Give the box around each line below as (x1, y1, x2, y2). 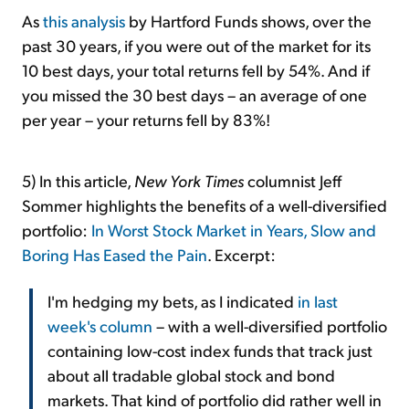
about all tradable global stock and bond (47, 363, 335, 385)
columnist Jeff (244, 169, 341, 191)
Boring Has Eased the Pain (22, 243, 207, 265)
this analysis (43, 9, 125, 31)
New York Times (134, 169, 244, 191)
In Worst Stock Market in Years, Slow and (91, 218, 376, 240)
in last (298, 289, 338, 311)
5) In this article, (22, 169, 134, 191)
